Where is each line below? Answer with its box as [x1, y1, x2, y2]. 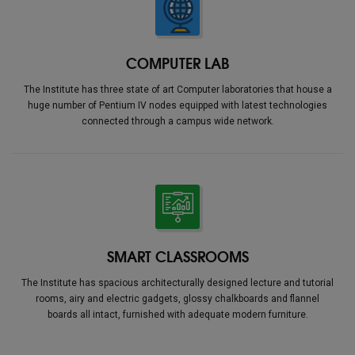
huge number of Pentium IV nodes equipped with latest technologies [28, 100, 327, 112]
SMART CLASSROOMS [106, 245, 249, 268]
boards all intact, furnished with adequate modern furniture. [47, 309, 308, 321]
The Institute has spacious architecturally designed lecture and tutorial [21, 277, 334, 289]
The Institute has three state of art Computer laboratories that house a [23, 84, 332, 96]
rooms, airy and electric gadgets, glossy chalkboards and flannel [36, 293, 319, 305]
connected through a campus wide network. [81, 116, 274, 128]
